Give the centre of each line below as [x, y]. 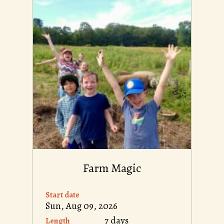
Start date [62, 195]
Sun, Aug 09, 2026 [81, 206]
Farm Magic [112, 168]
